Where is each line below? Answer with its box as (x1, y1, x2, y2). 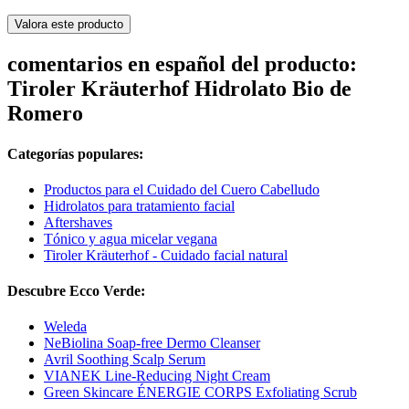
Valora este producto (15, 17, 123, 32)
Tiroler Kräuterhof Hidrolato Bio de (7, 77, 351, 101)
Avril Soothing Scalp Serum (44, 351, 205, 368)
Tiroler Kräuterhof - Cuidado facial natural (44, 246, 288, 263)
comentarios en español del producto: (7, 52, 357, 77)
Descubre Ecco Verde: (7, 283, 145, 299)
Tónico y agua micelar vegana (44, 230, 217, 246)
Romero (7, 101, 83, 126)
